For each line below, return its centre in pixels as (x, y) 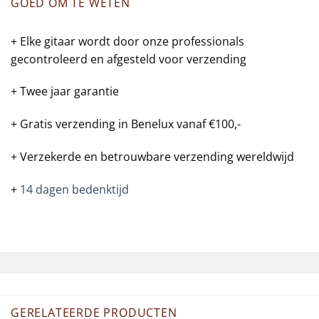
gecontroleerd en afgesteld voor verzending (129, 59)
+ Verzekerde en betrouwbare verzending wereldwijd (152, 157)
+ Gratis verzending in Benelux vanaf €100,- (126, 124)
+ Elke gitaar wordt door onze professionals (127, 41)
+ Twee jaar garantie (65, 91)
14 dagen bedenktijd (74, 189)
